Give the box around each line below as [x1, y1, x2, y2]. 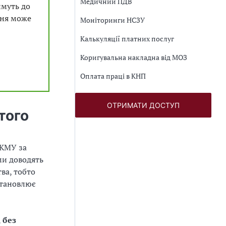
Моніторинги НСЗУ [80, 15, 145, 25]
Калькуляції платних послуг [80, 34, 174, 43]
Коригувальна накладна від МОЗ [80, 52, 187, 62]
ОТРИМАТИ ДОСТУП [107, 101, 180, 109]
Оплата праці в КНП [80, 71, 146, 81]
